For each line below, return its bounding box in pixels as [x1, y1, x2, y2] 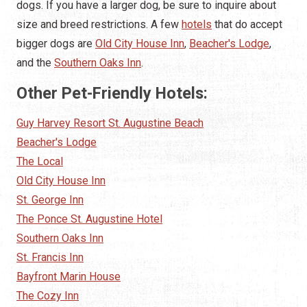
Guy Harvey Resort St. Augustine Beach [16, 116, 204, 130]
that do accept [212, 18, 282, 32]
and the [16, 56, 54, 70]
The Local [16, 155, 63, 169]
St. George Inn [16, 193, 84, 207]
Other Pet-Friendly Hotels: [16, 84, 208, 103]
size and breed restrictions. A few [16, 18, 182, 32]
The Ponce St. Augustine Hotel [16, 212, 162, 226]
